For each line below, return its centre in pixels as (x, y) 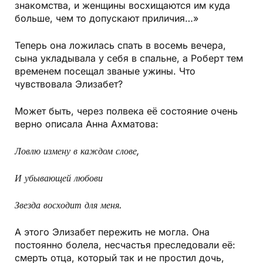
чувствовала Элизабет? (69, 84)
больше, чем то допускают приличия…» (107, 18)
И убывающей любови (59, 178)
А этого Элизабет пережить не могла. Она (112, 232)
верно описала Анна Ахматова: (87, 124)
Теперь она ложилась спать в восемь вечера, (120, 45)
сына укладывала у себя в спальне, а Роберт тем (129, 58)
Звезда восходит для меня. (68, 205)
